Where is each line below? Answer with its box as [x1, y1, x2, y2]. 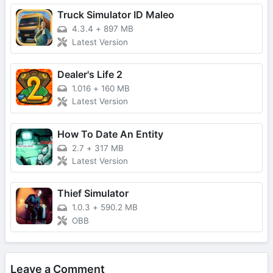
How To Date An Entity [57, 127, 163, 140]
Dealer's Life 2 [57, 68, 122, 81]
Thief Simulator [57, 187, 129, 200]
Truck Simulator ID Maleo [57, 9, 174, 21]
